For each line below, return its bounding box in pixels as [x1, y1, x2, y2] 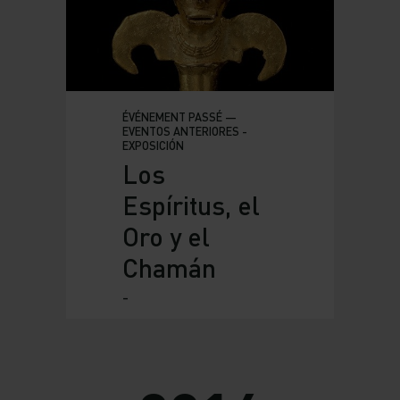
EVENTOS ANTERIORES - [121, 124, 247, 138]
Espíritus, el [121, 189, 260, 221]
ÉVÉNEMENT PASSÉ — [121, 110, 237, 124]
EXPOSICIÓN [121, 138, 184, 153]
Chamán [121, 252, 216, 283]
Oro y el [121, 221, 210, 252]
